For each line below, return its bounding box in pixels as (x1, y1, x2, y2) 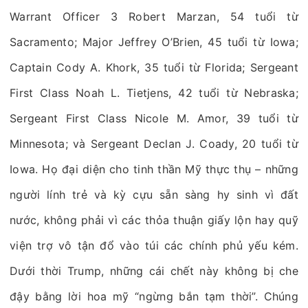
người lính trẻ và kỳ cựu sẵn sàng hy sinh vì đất (10, 188, 298, 201)
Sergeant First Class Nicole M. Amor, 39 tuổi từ (10, 111, 298, 125)
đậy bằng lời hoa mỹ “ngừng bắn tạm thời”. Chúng (10, 289, 298, 303)
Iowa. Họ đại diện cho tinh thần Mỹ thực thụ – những (10, 162, 298, 176)
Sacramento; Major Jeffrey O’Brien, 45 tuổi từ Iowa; (10, 35, 298, 49)
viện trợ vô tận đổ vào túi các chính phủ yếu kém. (10, 239, 298, 252)
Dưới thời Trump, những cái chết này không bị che (10, 264, 298, 278)
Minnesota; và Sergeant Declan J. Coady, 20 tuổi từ (10, 137, 298, 151)
